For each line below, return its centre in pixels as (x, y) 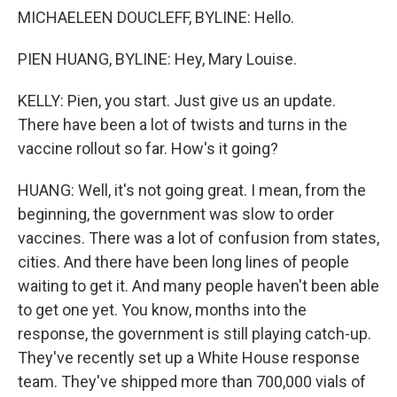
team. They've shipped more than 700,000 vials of (192, 381)
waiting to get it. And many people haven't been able (198, 286)
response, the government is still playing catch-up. (195, 334)
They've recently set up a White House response (189, 358)
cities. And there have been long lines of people (183, 262)
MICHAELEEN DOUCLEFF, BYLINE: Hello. (156, 17)
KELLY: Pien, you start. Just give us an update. (177, 101)
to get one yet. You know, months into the (162, 310)
